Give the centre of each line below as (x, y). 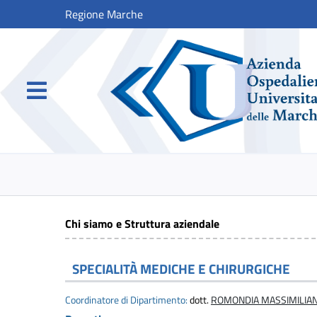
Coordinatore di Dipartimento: (126, 300)
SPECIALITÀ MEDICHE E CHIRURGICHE (181, 269)
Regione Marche (104, 14)
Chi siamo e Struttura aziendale (142, 224)
